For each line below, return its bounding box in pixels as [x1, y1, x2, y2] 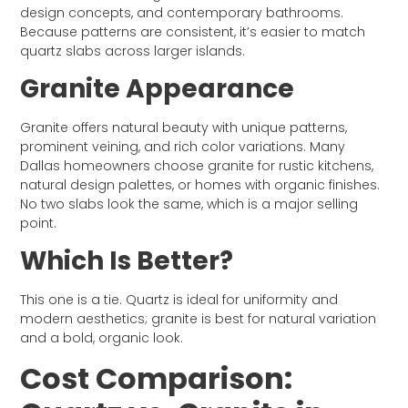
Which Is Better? [20, 243, 234, 280]
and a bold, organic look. [20, 329, 184, 348]
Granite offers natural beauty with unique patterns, [20, 117, 348, 137]
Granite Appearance [20, 70, 295, 107]
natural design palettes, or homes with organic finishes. [20, 175, 381, 194]
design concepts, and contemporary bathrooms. [20, 3, 344, 22]
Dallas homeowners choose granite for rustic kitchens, [20, 156, 374, 175]
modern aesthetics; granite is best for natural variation [20, 310, 377, 329]
